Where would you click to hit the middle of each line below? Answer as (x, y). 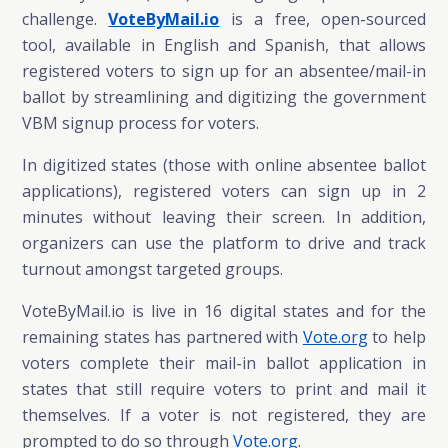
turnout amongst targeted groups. (152, 269)
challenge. (65, 19)
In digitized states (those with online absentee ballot (224, 165)
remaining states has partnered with (162, 337)
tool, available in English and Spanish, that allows (224, 45)
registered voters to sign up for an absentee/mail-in (224, 71)
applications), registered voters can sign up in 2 (224, 191)
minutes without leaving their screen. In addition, (224, 217)
